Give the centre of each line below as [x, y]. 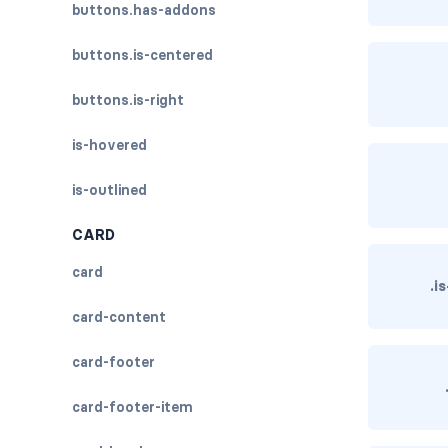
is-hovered [109, 145]
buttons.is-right [128, 100]
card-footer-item [132, 407]
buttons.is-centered [142, 55]
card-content [119, 317]
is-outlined [109, 190]
